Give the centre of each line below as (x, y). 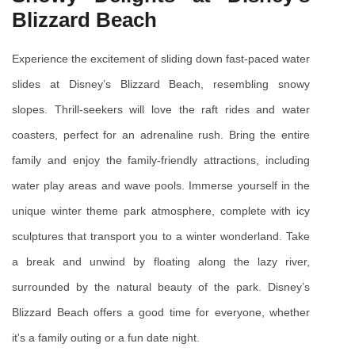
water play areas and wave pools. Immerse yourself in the (161, 185)
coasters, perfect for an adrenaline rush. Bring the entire (161, 134)
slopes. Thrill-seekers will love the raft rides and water (161, 109)
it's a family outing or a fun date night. (106, 337)
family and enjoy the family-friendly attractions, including (161, 160)
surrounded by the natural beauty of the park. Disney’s (161, 286)
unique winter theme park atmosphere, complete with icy (161, 210)
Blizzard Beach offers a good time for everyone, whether (161, 312)
